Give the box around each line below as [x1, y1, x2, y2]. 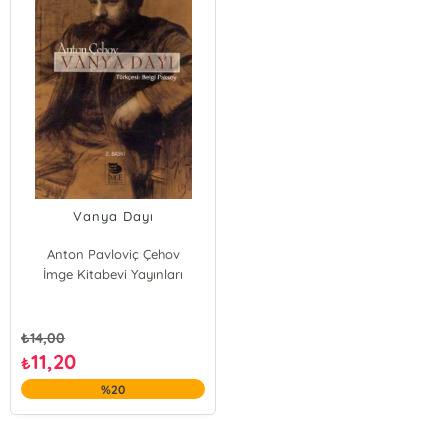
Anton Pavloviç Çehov [46, 246, 180, 262]
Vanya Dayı [72, 208, 154, 224]
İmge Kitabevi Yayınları [43, 266, 184, 282]
